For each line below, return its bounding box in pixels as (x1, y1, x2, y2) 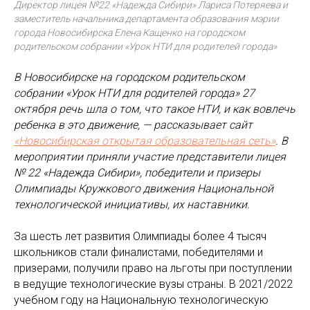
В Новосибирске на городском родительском (14, 70, 245, 84)
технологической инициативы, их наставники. (14, 197, 250, 211)
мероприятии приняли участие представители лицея (14, 149, 286, 163)
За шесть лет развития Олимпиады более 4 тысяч (14, 229, 266, 243)
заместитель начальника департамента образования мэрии (14, 12, 279, 24)
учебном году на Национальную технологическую (14, 293, 268, 307)
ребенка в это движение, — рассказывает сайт (14, 118, 253, 131)
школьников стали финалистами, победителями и (14, 245, 263, 259)
